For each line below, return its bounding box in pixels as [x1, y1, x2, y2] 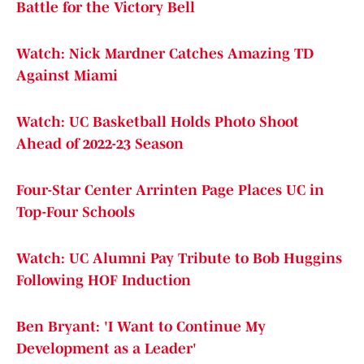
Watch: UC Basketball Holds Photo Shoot [16, 114, 299, 131]
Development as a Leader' [16, 340, 197, 357]
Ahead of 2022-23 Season [16, 136, 184, 153]
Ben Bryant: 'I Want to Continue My [16, 318, 266, 336]
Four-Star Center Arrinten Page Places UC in [16, 182, 324, 199]
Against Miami [16, 67, 118, 84]
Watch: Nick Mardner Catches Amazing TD [16, 45, 314, 63]
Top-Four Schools [16, 204, 135, 221]
